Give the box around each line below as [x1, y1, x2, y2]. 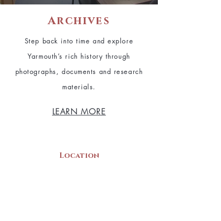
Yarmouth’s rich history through [28, 52, 130, 61]
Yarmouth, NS [57, 185, 101, 194]
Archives [48, 14, 110, 29]
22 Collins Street [50, 169, 108, 178]
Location [59, 150, 99, 161]
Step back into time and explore [24, 37, 134, 46]
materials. [62, 82, 96, 92]
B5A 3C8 [63, 201, 95, 211]
